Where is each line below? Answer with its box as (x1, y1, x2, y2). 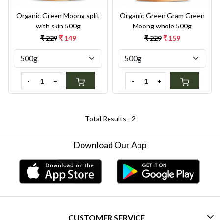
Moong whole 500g (133, 22, 192, 30)
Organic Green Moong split (16, 11, 100, 20)
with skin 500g (35, 22, 81, 30)
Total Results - (84, 114, 132, 123)
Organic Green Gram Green (119, 11, 205, 20)
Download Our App (73, 139, 147, 151)
